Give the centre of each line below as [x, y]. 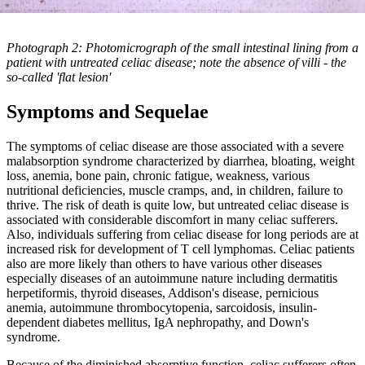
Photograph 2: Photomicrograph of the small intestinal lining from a [182, 48]
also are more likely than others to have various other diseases [164, 264]
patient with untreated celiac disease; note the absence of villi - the [176, 63]
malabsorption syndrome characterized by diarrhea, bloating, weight [180, 161]
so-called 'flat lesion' [59, 77]
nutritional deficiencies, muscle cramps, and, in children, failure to [175, 191]
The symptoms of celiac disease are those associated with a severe [175, 147]
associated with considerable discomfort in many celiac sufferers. [172, 220]
